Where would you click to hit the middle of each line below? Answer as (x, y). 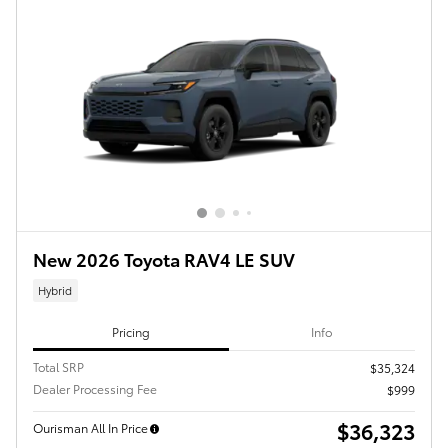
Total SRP (58, 366)
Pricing (130, 332)
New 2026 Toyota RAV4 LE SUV (164, 258)
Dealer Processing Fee (95, 388)
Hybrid (55, 290)
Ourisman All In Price (90, 427)
